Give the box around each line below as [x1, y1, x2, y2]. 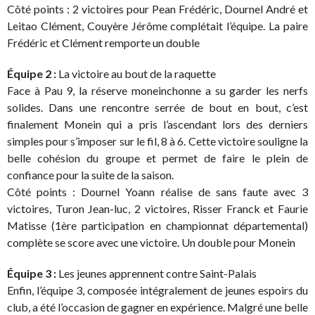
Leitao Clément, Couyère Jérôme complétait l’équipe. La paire [7, 18, 308, 32]
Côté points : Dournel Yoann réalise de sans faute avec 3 [7, 184, 308, 198]
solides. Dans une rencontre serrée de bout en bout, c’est [7, 100, 308, 114]
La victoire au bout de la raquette [56, 66, 216, 80]
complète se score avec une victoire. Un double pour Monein [7, 235, 295, 249]
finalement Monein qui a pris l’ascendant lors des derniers [7, 117, 308, 131]
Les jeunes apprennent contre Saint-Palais [56, 266, 257, 280]
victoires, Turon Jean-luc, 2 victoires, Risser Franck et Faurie [7, 201, 308, 215]
